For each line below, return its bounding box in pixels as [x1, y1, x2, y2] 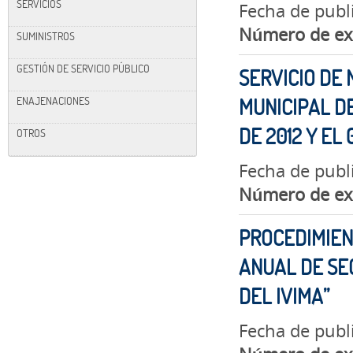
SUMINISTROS [17, 28, 75, 43]
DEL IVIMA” [239, 282, 329, 310]
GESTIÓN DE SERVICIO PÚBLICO [17, 61, 150, 76]
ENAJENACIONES [17, 93, 90, 108]
